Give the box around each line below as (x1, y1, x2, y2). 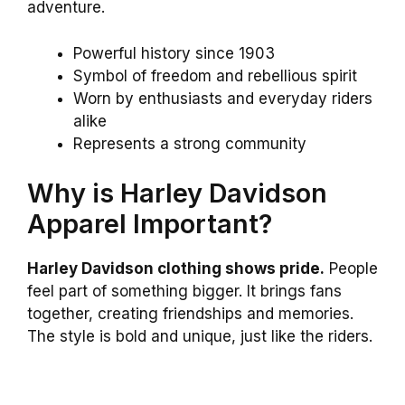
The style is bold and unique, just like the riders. (27, 327, 372, 346)
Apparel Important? (27, 208, 272, 240)
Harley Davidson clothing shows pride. (27, 259, 325, 278)
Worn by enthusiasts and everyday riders (73, 89, 372, 108)
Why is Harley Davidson (27, 177, 327, 210)
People (325, 259, 378, 278)
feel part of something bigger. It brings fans (27, 282, 342, 301)
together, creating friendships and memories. (27, 305, 353, 324)
